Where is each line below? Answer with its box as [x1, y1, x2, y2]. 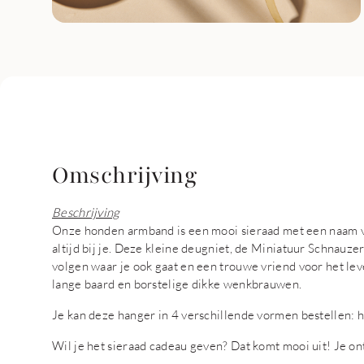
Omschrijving [52, 160, 197, 191]
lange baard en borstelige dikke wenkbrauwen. [52, 276, 302, 291]
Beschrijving [52, 205, 120, 219]
